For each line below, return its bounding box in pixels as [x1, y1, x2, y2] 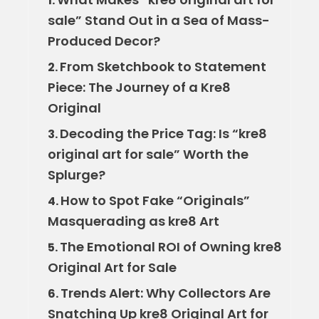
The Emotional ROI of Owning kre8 [59, 237, 282, 256]
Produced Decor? [47, 31, 160, 50]
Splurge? [47, 165, 105, 184]
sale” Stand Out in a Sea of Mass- [47, 11, 270, 29]
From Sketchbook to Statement [59, 57, 266, 75]
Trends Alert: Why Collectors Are [60, 283, 271, 302]
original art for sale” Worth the [47, 145, 249, 163]
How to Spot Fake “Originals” [60, 191, 250, 209]
